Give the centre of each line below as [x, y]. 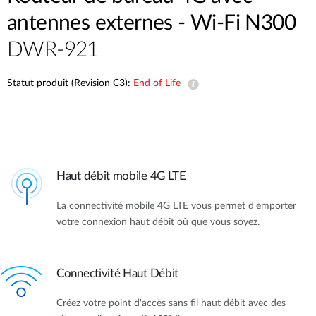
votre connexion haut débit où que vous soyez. [158, 223]
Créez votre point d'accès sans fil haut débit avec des [171, 303]
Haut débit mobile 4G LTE [121, 176]
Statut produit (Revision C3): [70, 83]
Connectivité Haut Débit [118, 273]
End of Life [157, 83]
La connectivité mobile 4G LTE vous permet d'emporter [176, 206]
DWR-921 [53, 50]
